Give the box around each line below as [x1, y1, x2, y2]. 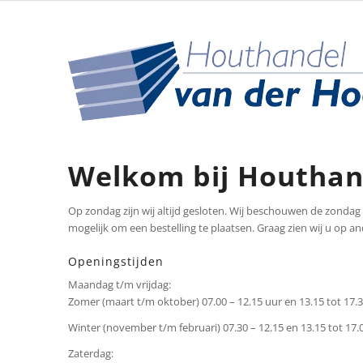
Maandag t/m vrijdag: [67, 277, 171, 293]
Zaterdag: [67, 346, 113, 361]
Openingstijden [67, 254, 164, 270]
